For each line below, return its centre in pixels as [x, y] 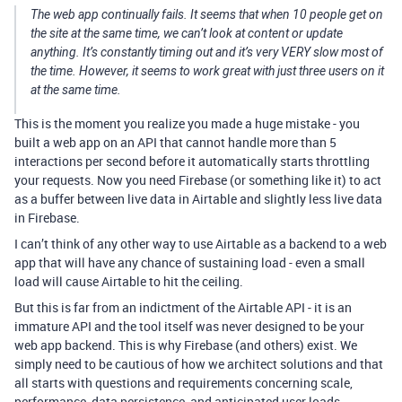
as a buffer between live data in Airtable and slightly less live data [198, 199]
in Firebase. [47, 218]
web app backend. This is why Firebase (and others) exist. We [186, 345]
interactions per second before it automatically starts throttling [192, 161]
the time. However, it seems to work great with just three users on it [207, 71]
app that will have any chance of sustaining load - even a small [190, 262]
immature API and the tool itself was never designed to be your [189, 326]
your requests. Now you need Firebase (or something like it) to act [198, 180]
